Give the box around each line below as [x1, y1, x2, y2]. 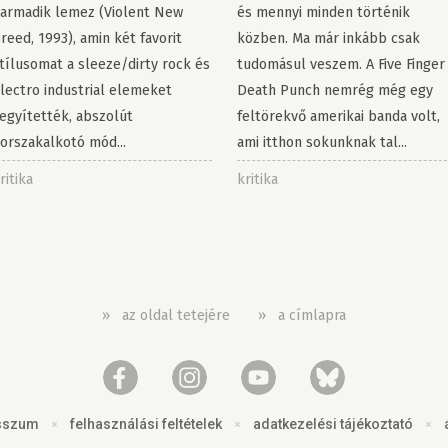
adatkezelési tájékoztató [252, 416, 413, 433]
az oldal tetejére [122, 306, 230, 325]
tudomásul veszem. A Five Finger [236, 55, 445, 74]
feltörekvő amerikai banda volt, [236, 107, 440, 126]
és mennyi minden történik [236, 3, 410, 22]
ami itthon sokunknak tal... [236, 133, 407, 152]
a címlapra [278, 306, 346, 325]
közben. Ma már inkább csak [236, 29, 420, 48]
